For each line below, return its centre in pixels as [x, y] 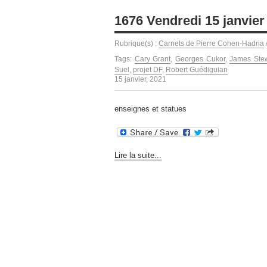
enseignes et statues [150, 109]
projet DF [148, 69]
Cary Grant [153, 59]
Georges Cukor [200, 59]
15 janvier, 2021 [140, 79]
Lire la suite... [138, 156]
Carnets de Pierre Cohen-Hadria [211, 43]
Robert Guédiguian [197, 69]
